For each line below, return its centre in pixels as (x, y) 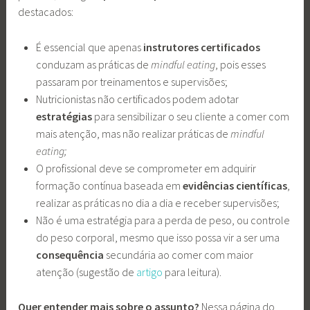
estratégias (64, 116)
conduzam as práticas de (93, 64)
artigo (149, 272)
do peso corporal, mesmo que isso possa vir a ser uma (157, 237)
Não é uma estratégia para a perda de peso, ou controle (163, 220)
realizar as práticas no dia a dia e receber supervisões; (158, 202)
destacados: (48, 12)
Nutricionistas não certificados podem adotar (137, 99)
